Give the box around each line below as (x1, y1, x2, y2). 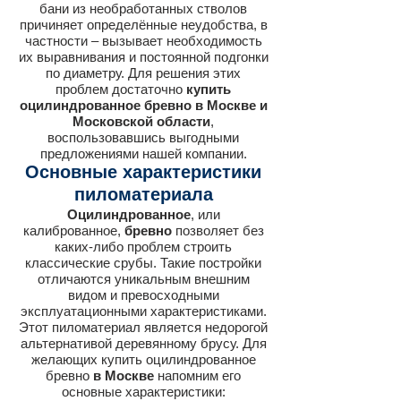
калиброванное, (22, 223, 124, 238)
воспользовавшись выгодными (47, 130, 239, 145)
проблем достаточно (55, 81, 186, 97)
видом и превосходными (67, 287, 219, 303)
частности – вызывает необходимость (24, 33, 262, 48)
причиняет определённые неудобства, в (19, 17, 268, 32)
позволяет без (175, 223, 264, 238)
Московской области (73, 114, 210, 129)
